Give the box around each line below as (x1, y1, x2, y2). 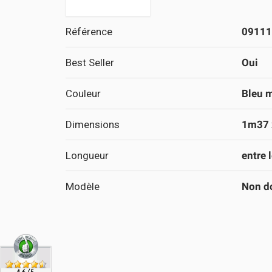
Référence (65, 25, 112, 38)
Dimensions (65, 118, 120, 131)
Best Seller (65, 56, 114, 69)
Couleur (65, 87, 101, 100)
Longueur (65, 149, 109, 161)
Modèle (65, 180, 100, 192)
